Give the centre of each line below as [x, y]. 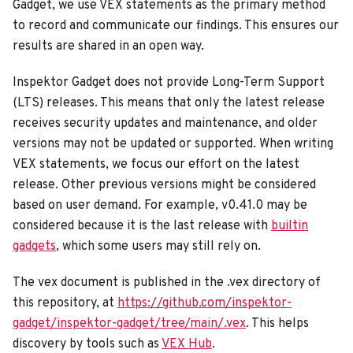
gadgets [34, 246]
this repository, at [65, 303]
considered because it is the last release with [142, 226]
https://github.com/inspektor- [204, 303]
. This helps [277, 323]
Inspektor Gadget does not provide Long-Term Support [169, 82]
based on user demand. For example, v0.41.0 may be [160, 205]
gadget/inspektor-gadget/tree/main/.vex [129, 323]
